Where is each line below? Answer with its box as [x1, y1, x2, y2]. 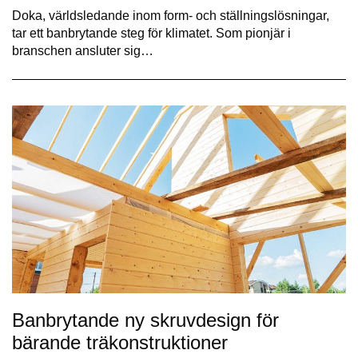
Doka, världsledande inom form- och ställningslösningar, [12, 9, 329, 23]
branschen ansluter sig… [12, 44, 153, 58]
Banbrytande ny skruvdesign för [12, 309, 279, 332]
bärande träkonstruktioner [12, 332, 228, 354]
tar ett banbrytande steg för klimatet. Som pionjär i [12, 26, 291, 41]
